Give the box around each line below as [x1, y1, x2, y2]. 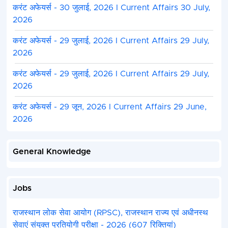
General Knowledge [12, 148, 91, 156]
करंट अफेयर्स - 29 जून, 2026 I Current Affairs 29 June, [12, 103, 207, 111]
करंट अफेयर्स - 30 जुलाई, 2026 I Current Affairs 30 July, [12, 4, 210, 12]
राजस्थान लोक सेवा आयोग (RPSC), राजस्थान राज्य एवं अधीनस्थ [12, 209, 208, 217]
